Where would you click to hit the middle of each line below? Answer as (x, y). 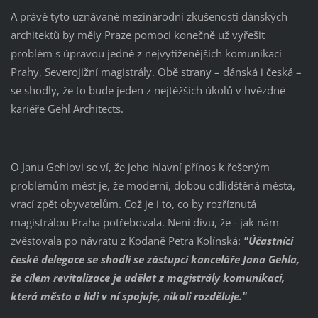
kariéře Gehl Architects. (67, 108)
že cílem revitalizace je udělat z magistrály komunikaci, (147, 277)
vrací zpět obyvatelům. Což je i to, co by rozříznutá (133, 203)
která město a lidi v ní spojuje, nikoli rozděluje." (128, 296)
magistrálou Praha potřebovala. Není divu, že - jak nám (144, 222)
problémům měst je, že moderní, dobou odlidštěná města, (153, 185)
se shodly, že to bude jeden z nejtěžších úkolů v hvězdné (148, 90)
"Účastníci (268, 240)
